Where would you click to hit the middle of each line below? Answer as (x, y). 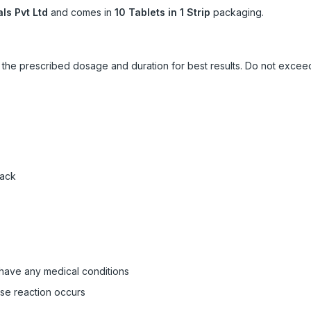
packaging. (237, 12)
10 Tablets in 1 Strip (162, 12)
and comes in (81, 12)
